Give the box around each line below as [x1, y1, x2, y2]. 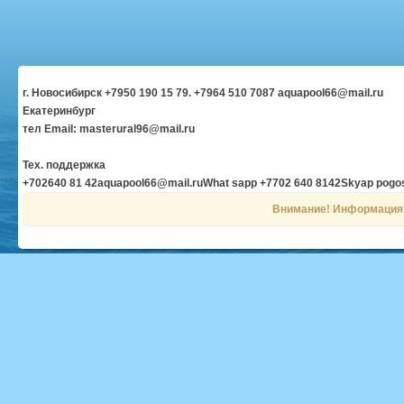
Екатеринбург [23, 104, 96, 117]
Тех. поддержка [23, 158, 106, 171]
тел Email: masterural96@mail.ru [23, 122, 195, 135]
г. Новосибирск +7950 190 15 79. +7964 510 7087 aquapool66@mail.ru [23, 86, 383, 99]
